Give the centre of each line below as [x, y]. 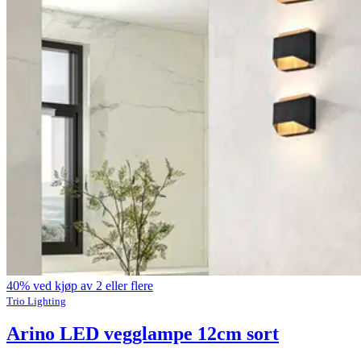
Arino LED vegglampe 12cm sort [143, 334]
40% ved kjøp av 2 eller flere [80, 285]
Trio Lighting [36, 301]
